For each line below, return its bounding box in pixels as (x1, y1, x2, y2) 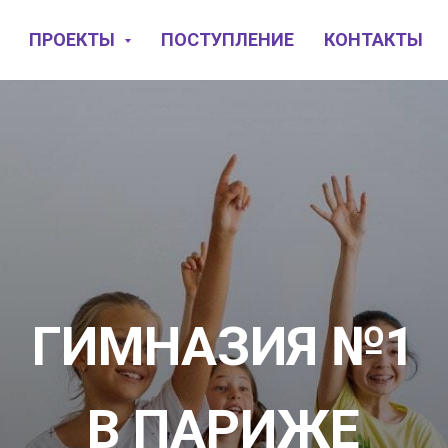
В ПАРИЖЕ (29, 355, 274, 412)
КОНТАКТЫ (324, 29, 423, 50)
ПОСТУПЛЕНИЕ (161, 29, 294, 50)
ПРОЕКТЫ (29, 29, 119, 50)
